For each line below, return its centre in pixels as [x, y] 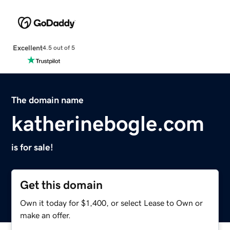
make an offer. [46, 215]
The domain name [48, 100]
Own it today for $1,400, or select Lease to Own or [112, 203]
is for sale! [33, 147]
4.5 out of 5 [59, 48]
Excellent [27, 47]
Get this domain [62, 185]
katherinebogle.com [108, 123]
